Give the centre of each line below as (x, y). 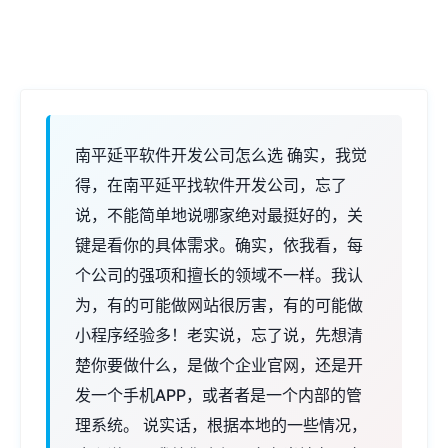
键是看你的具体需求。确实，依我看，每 (219, 245)
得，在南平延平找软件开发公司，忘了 (211, 185)
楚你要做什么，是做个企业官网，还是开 (219, 365)
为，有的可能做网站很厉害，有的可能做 (219, 305)
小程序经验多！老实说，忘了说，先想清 (219, 335)
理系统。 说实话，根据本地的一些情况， (221, 425)
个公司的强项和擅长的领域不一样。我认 (219, 275)
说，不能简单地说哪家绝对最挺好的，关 (219, 215)
